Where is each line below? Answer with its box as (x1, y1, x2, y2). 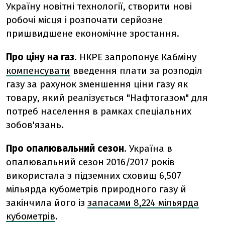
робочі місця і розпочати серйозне (6, 14, 163, 26)
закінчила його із (6, 197, 87, 208)
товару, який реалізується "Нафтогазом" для (6, 92, 208, 103)
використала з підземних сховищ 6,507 (6, 170, 181, 181)
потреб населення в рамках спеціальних (6, 105, 191, 117)
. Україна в (124, 143, 172, 154)
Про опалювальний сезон (6, 143, 124, 154)
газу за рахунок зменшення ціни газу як (6, 78, 188, 90)
